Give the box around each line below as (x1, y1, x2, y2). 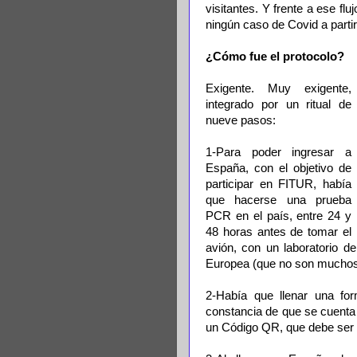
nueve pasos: (206, 114, 276, 127)
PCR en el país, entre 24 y (206, 210, 352, 222)
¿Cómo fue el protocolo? (206, 50, 344, 63)
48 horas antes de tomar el (206, 226, 352, 238)
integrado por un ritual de (206, 98, 352, 111)
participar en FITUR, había (206, 178, 352, 190)
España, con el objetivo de (206, 162, 352, 175)
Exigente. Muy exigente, (206, 82, 352, 95)
